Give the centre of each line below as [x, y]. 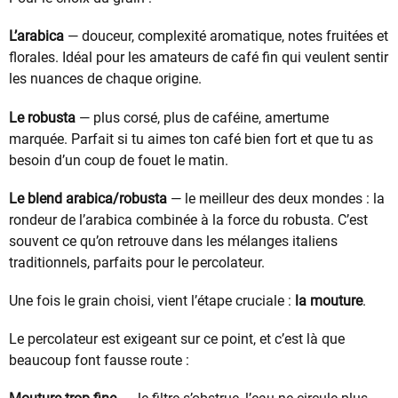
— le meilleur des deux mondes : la [276, 198]
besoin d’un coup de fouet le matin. [119, 160]
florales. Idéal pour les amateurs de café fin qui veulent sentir [199, 58]
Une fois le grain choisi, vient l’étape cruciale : [152, 301]
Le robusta [42, 117]
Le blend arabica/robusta [88, 198]
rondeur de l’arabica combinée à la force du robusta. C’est [188, 219]
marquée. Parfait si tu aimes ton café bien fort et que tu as [191, 139]
